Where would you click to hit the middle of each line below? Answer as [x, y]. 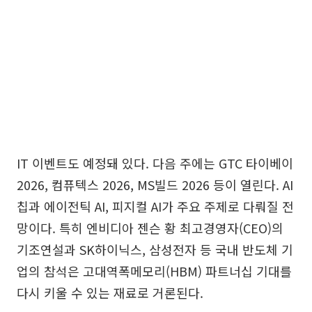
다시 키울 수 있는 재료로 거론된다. [110, 292]
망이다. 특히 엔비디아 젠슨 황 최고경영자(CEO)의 [150, 227]
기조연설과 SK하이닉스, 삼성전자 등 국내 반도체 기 [155, 249]
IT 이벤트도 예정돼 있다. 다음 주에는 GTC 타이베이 [155, 163]
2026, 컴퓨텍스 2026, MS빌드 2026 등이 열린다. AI [155, 184]
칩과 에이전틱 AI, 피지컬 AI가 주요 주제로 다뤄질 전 [155, 206]
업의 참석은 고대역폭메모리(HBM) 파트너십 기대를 [154, 271]
